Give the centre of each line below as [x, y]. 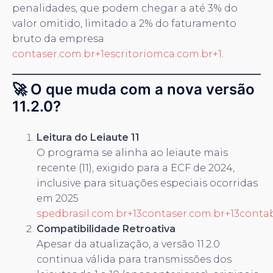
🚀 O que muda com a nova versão [133, 89]
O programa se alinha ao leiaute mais [132, 152]
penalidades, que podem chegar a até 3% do [125, 8]
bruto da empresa [58, 38]
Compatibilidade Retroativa [106, 229]
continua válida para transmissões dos [134, 259]
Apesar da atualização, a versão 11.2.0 [128, 244]
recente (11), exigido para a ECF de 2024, [136, 168]
